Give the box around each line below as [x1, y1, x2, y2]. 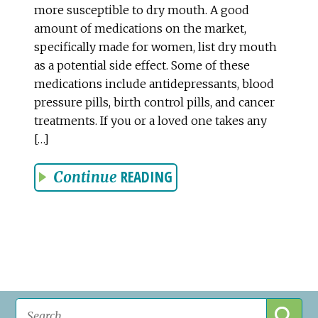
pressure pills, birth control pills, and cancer [34, 94, 275, 109]
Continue [53, 168, 117, 187]
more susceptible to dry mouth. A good [34, 2, 249, 17]
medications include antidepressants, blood [34, 76, 274, 91]
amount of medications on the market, [34, 21, 246, 35]
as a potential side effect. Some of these [34, 57, 250, 72]
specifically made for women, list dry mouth [34, 39, 277, 54]
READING [121, 166, 172, 187]
